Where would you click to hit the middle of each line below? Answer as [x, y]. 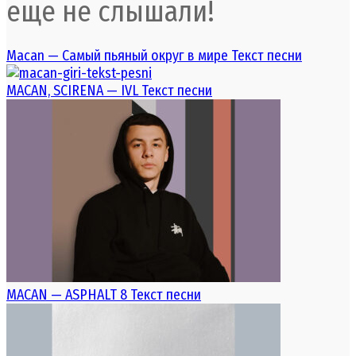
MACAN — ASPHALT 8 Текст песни [104, 294]
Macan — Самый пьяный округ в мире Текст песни [154, 55]
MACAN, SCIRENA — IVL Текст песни [109, 90]
